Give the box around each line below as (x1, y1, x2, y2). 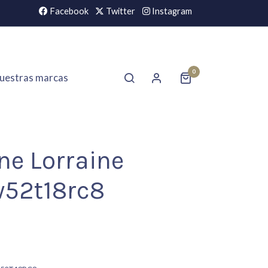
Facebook (48, 6, 89, 17)
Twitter (104, 6, 136, 17)
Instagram (150, 6, 192, 17)
